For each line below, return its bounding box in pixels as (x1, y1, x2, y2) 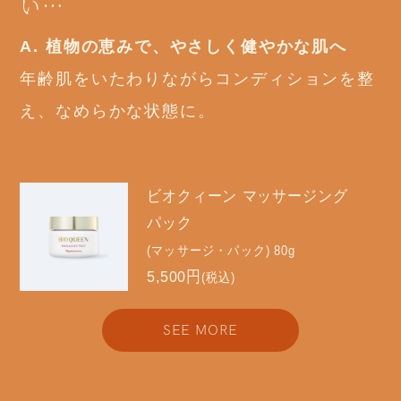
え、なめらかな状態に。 (20, 101, 216, 120)
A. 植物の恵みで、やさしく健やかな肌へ (20, 37, 347, 55)
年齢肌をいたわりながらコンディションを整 (20, 69, 375, 88)
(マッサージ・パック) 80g (146, 243, 295, 258)
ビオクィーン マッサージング (146, 186, 348, 205)
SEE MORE (162, 322, 239, 339)
